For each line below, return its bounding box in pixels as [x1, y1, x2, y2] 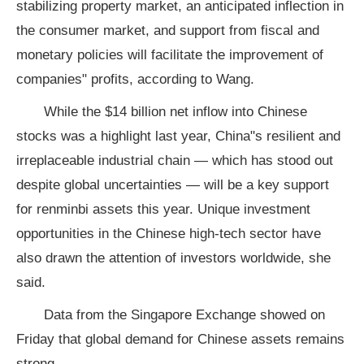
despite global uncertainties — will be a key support [16, 177, 329, 193]
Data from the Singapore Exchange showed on [44, 307, 325, 323]
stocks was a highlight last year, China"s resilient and [16, 128, 340, 144]
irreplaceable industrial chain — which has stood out [16, 153, 333, 168]
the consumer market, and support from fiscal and [16, 23, 319, 38]
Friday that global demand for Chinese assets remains [16, 331, 344, 347]
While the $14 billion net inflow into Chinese [44, 104, 307, 119]
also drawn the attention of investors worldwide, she [16, 250, 331, 266]
